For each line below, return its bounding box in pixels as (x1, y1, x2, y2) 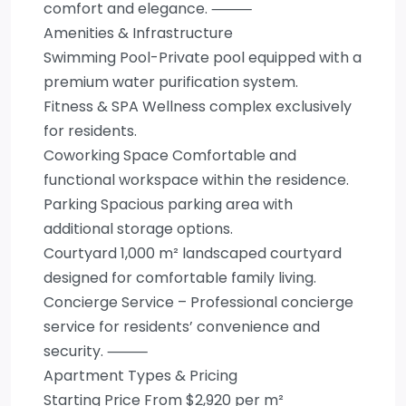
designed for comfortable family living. (43, 267, 316, 288)
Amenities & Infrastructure (43, 23, 233, 43)
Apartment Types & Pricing (43, 365, 237, 386)
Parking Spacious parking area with (43, 194, 293, 215)
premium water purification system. (43, 72, 298, 92)
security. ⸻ (43, 341, 148, 362)
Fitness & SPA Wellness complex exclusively (43, 96, 352, 117)
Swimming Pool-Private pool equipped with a (43, 47, 362, 68)
